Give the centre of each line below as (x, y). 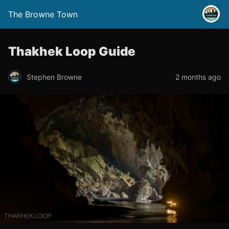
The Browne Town (43, 14)
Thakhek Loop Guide (72, 51)
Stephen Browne (54, 77)
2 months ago (198, 77)
